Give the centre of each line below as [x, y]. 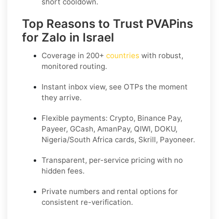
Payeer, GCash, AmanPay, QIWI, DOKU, [109, 129]
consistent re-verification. [87, 202]
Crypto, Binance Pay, [146, 118]
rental [127, 191]
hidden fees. [63, 171]
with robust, [161, 55]
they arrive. [62, 97]
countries [123, 55]
